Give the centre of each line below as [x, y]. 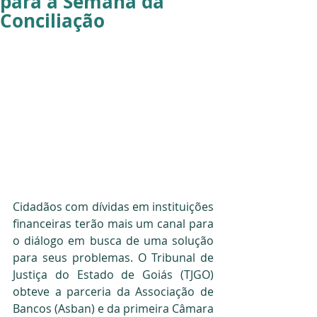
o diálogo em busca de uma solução [113, 240]
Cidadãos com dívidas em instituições [113, 206]
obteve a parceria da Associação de [113, 291]
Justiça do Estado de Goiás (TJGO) [113, 274]
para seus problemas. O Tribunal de [113, 257]
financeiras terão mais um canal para [113, 223]
